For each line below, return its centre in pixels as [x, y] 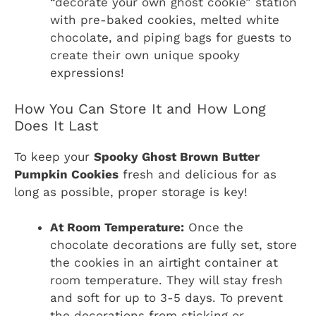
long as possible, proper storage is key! [131, 192]
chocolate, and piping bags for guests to [171, 38]
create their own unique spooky [145, 55]
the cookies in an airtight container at [164, 263]
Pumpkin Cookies [66, 174]
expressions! [87, 73]
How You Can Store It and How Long [140, 108]
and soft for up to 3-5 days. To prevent [166, 298]
